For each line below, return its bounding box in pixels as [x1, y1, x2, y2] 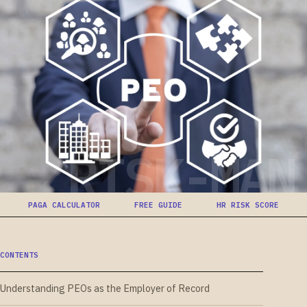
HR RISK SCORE [217, 199, 279, 210]
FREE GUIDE [134, 199, 182, 210]
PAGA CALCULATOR [28, 199, 100, 210]
